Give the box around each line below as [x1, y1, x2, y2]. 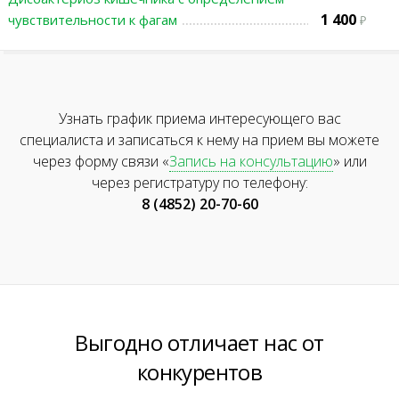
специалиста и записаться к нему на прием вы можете [20, 130, 379, 150]
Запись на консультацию [168, 151, 333, 171]
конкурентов [136, 357, 263, 387]
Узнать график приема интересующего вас [58, 109, 341, 128]
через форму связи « [32, 151, 169, 171]
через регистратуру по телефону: [91, 173, 308, 192]
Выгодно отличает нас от [75, 328, 324, 357]
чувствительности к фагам [8, 11, 177, 28]
